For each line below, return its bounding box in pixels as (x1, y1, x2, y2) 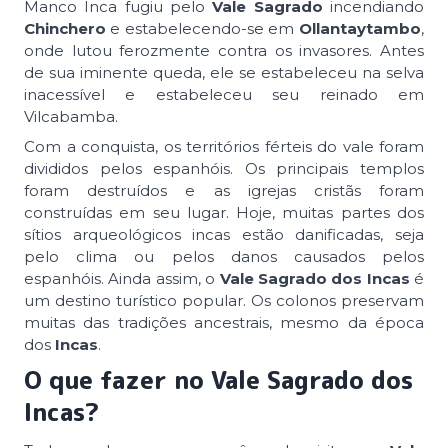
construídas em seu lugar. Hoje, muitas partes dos (24, 202, 424, 222)
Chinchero (24, 18, 111, 38)
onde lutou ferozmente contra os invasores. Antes (24, 40, 424, 60)
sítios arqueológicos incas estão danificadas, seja (24, 224, 424, 244)
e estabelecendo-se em (110, 18, 299, 38)
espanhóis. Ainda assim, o (24, 268, 220, 288)
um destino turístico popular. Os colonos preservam (24, 290, 424, 310)
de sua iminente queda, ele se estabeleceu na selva (24, 62, 424, 82)
